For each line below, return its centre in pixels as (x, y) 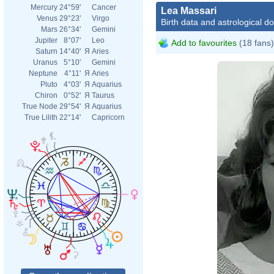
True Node (40, 106)
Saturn (46, 51)
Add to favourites (204, 43)
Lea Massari (189, 10)
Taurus (103, 95)
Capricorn (108, 117)
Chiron (46, 95)
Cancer (104, 7)
